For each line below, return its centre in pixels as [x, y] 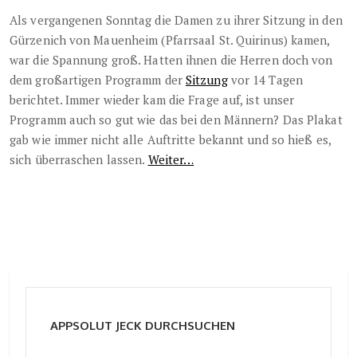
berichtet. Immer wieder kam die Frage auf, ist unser [152, 99]
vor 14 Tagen [265, 79]
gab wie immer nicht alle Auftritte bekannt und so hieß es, [170, 139]
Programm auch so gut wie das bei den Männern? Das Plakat [176, 119]
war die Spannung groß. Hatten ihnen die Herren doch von [171, 59]
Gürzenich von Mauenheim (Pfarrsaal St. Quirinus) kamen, [170, 39]
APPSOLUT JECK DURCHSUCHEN [143, 325]
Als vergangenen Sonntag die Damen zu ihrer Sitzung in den [176, 20]
